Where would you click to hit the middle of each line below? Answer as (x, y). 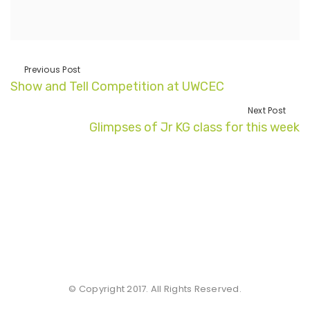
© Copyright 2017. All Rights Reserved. (155, 289)
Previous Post (53, 70)
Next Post (266, 111)
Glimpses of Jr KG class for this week (194, 128)
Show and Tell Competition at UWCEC (117, 87)
